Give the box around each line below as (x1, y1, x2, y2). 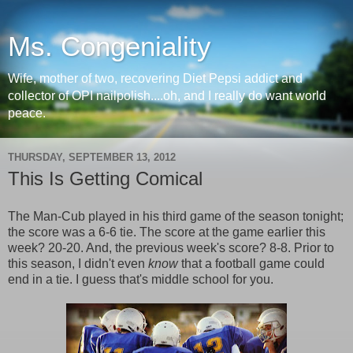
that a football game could (178, 256, 325, 270)
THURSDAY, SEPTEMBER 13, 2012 (8, 150, 176, 163)
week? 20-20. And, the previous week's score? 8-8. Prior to (8, 240, 334, 255)
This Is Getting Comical (8, 168, 203, 189)
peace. (8, 106, 46, 120)
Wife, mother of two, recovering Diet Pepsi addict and (8, 72, 303, 85)
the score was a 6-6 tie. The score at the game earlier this (8, 225, 325, 239)
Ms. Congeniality (8, 32, 211, 61)
